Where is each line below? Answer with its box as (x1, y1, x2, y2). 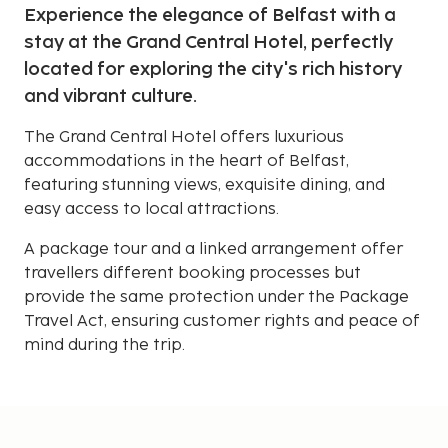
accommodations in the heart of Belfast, (24, 151, 349, 171)
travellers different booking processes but (24, 263, 361, 283)
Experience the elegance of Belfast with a (24, 4, 396, 26)
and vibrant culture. (24, 85, 197, 107)
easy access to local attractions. (24, 199, 279, 219)
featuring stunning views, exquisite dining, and (24, 175, 385, 195)
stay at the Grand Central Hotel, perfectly (24, 31, 393, 53)
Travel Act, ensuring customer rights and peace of (24, 311, 420, 331)
